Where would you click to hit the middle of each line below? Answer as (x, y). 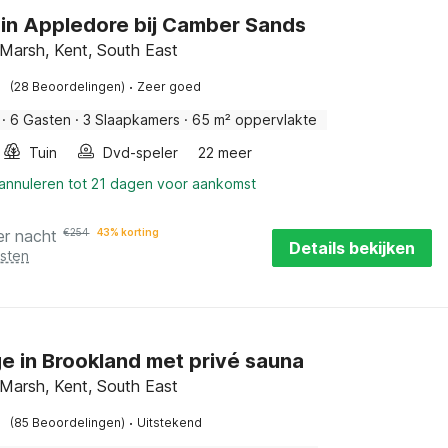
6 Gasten (41, 119)
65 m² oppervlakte (255, 119)
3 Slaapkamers (132, 119)
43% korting (128, 232)
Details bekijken (352, 248)
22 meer (225, 152)
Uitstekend (170, 422)
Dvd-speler (141, 152)
